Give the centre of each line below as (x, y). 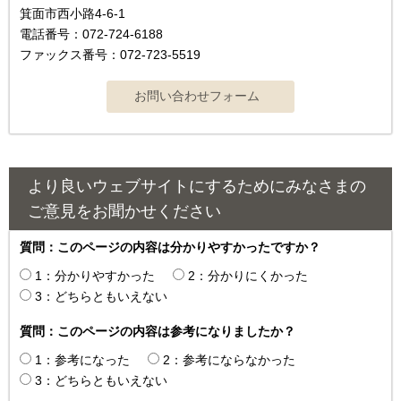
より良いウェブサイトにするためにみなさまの (197, 187)
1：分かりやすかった (95, 276)
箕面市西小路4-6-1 (73, 13)
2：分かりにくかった (248, 276)
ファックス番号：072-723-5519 (110, 54)
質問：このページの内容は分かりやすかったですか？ (170, 247)
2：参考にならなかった (229, 360)
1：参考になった (82, 360)
